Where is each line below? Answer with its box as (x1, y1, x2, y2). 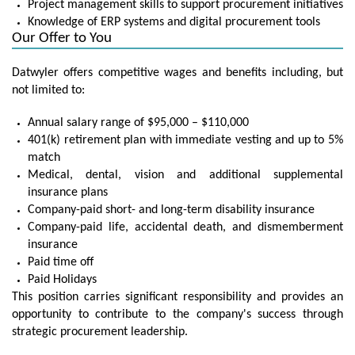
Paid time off (28, 255, 94, 269)
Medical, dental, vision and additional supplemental (28, 168, 343, 181)
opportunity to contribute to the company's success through (12, 307, 343, 321)
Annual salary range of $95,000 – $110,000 (28, 116, 249, 129)
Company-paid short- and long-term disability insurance (28, 203, 315, 216)
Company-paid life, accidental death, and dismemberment (28, 220, 343, 234)
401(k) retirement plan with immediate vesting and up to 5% (28, 133, 343, 147)
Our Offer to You (12, 30, 112, 46)
